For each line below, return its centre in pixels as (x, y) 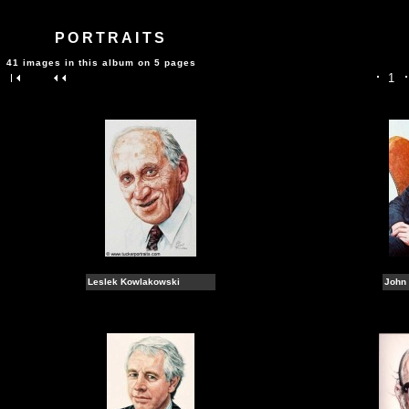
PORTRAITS (111, 38)
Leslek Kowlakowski (134, 282)
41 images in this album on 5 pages (101, 63)
